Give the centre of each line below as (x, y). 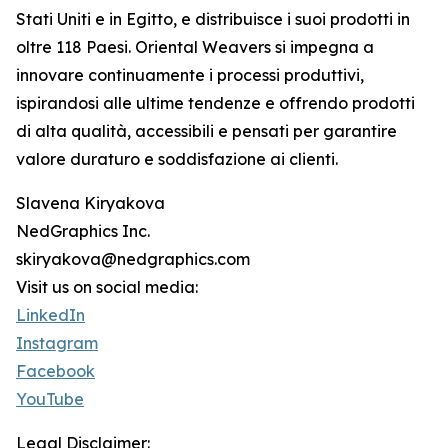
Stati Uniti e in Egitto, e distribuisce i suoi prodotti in (213, 19)
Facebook (55, 371)
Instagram (57, 343)
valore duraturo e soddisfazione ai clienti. (177, 159)
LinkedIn (50, 315)
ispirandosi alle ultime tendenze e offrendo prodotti (215, 103)
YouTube (50, 399)
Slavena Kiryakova (90, 203)
